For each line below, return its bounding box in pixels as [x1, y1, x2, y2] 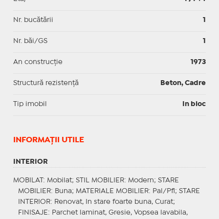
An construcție [13, 59, 63, 65]
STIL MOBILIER [75, 177, 124, 183]
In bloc [182, 101, 206, 107]
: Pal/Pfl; [148, 188, 179, 194]
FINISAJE [18, 209, 48, 216]
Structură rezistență [13, 80, 79, 86]
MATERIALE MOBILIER [75, 188, 149, 194]
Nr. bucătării [13, 17, 53, 23]
